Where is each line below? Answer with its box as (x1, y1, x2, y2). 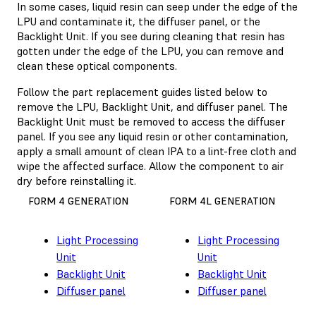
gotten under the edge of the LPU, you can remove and (17, 43, 284, 58)
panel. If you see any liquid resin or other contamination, (17, 128, 288, 143)
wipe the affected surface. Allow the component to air (17, 158, 284, 173)
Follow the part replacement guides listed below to (17, 84, 267, 99)
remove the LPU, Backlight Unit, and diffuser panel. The (17, 99, 288, 114)
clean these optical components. (17, 58, 177, 73)
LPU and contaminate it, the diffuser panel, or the (17, 13, 260, 28)
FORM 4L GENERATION (169, 194, 275, 207)
